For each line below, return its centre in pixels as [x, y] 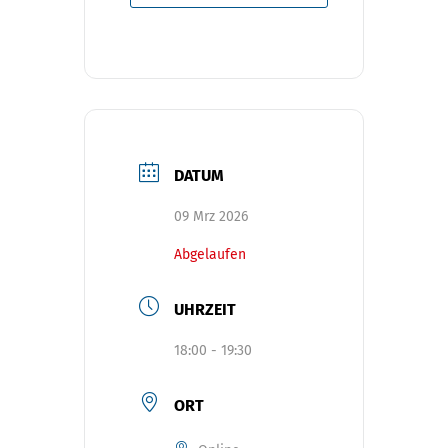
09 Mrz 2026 [211, 216]
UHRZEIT [205, 309]
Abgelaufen [210, 254]
